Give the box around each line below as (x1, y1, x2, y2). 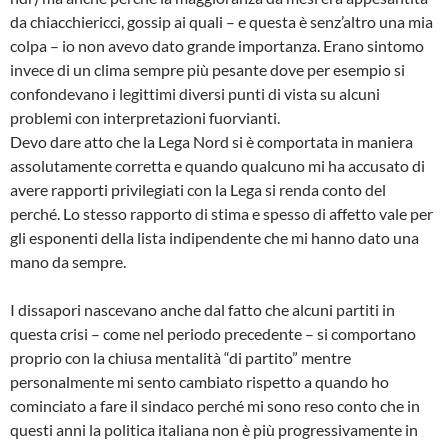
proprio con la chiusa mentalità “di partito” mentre (10, 348, 351, 368)
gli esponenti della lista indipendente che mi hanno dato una (10, 228, 419, 248)
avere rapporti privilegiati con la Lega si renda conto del (10, 180, 386, 200)
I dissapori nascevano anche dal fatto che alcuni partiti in (10, 300, 395, 320)
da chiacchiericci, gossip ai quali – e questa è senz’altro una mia (10, 12, 433, 32)
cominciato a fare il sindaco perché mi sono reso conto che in (10, 396, 420, 416)
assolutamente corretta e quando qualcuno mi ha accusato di (10, 156, 425, 176)
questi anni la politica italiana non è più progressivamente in (10, 420, 418, 440)
